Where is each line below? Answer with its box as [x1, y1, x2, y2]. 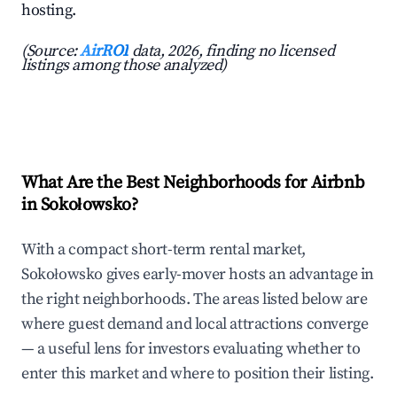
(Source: [21, 41, 81, 62]
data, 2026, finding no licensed [128, 41, 335, 62]
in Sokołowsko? [21, 194, 138, 217]
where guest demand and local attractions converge [21, 314, 369, 335]
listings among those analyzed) [21, 55, 228, 76]
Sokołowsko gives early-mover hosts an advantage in [21, 264, 375, 285]
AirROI [80, 41, 129, 62]
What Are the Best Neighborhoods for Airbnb [21, 172, 365, 195]
